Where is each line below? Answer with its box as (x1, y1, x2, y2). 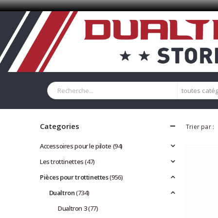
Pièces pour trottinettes (40, 172, 109, 182)
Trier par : (186, 123, 215, 131)
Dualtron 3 (58, 203, 87, 213)
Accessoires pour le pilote (40, 141, 111, 150)
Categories (40, 121, 79, 131)
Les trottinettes (40, 157, 84, 166)
